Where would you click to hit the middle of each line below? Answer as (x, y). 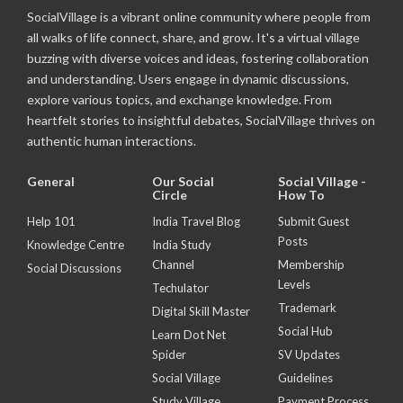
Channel (174, 264)
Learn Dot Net (189, 335)
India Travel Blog (197, 221)
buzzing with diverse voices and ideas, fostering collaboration (198, 58)
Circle (170, 195)
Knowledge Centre (76, 245)
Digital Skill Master (201, 311)
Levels (294, 284)
